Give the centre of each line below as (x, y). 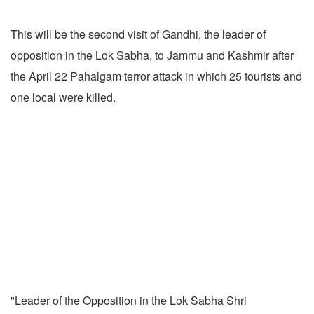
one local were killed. (63, 97)
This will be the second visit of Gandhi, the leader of (138, 34)
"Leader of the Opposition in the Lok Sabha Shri (129, 301)
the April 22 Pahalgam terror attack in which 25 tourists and (156, 76)
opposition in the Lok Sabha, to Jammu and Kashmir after (152, 55)
